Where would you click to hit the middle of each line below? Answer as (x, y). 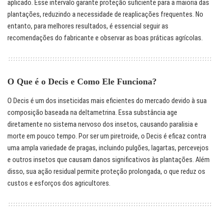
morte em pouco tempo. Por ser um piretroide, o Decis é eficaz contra (107, 136)
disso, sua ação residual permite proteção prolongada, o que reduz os (106, 171)
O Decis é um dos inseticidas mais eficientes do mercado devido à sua (107, 101)
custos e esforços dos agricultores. (59, 183)
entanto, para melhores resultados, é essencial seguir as (88, 27)
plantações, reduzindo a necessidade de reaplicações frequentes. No (105, 15)
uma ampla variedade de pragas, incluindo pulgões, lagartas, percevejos (108, 148)
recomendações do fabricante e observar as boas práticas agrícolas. (105, 38)
